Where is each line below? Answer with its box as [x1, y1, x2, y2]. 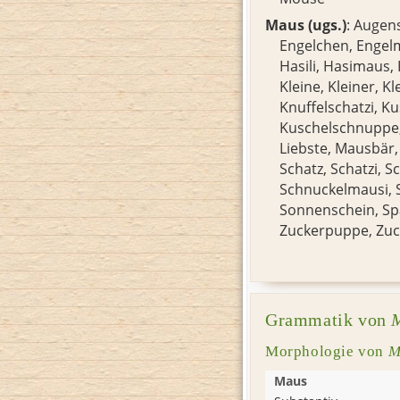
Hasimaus [322, 56, 390, 77]
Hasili [279, 56, 316, 77]
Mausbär [334, 138, 395, 159]
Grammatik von [265, 311, 392, 330]
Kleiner [327, 77, 375, 97]
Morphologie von [265, 343, 388, 361]
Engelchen [279, 36, 349, 56]
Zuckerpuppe [279, 221, 369, 241]
